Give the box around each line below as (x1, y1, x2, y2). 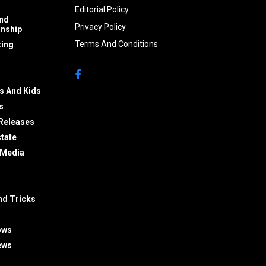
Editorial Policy (75, 4, 129, 14)
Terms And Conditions (75, 39, 158, 49)
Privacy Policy (75, 21, 126, 31)
